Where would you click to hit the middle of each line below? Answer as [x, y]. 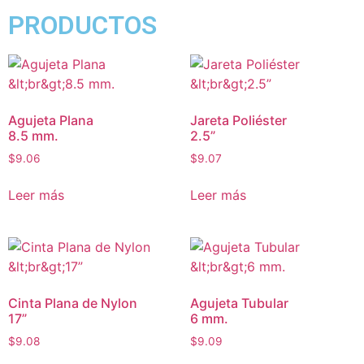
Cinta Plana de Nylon [73, 303]
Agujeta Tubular [239, 303]
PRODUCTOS [82, 25]
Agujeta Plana [51, 120]
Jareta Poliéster [238, 120]
